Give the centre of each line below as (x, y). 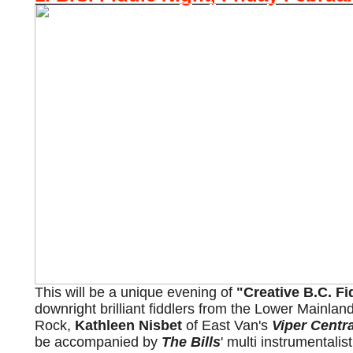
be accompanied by (98, 342)
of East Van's (227, 325)
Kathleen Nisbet (128, 325)
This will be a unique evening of (136, 292)
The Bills (191, 342)
